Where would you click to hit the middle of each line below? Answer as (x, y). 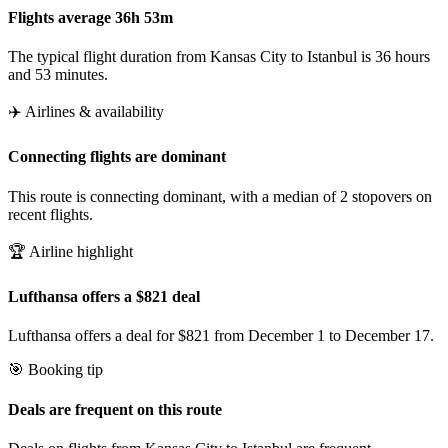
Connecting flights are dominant (117, 157)
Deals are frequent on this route (115, 409)
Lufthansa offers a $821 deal (104, 296)
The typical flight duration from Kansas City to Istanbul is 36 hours (219, 57)
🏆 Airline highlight (70, 251)
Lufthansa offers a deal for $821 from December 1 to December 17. (221, 336)
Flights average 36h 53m (90, 17)
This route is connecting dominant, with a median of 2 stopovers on (220, 196)
